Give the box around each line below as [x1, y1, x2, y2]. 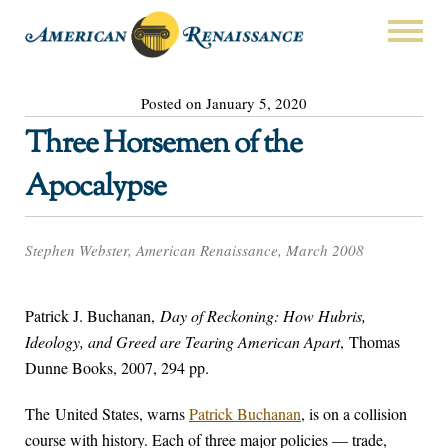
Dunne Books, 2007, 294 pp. [25, 357, 209, 379]
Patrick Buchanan [189, 403, 301, 425]
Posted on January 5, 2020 [141, 92, 307, 113]
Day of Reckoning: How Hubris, [160, 305, 366, 327]
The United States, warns [25, 403, 189, 425]
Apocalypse [25, 165, 166, 209]
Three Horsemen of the [25, 122, 302, 166]
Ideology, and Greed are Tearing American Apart [25, 331, 340, 353]
